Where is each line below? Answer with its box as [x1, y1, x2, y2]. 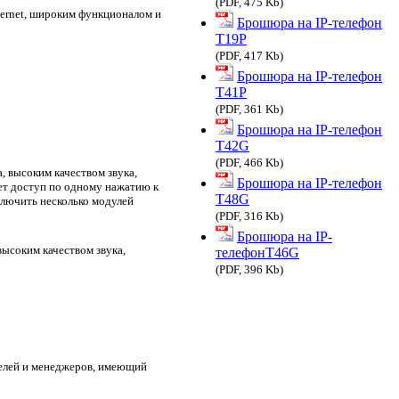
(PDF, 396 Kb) [216, 262, 283, 276]
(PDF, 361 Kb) [216, 102, 283, 116]
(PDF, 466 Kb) [216, 155, 283, 169]
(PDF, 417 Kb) [216, 48, 283, 62]
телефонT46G [216, 244, 299, 260]
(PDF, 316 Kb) [216, 208, 283, 223]
